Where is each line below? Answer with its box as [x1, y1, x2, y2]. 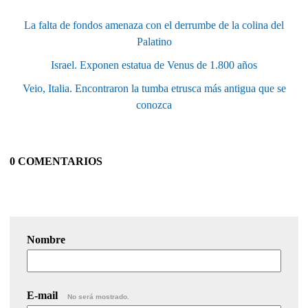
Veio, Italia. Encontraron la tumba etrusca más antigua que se [22, 82, 286, 94]
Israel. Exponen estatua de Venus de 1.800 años [51, 58, 257, 71]
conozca [136, 98, 172, 111]
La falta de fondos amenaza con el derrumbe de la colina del [24, 19, 284, 31]
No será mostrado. [67, 292, 129, 300]
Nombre [27, 233, 65, 245]
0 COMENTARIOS [10, 155, 102, 167]
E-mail [27, 289, 60, 301]
